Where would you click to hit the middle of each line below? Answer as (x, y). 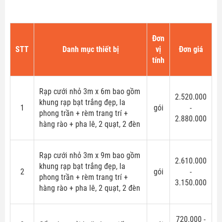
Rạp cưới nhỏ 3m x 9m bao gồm (90, 155)
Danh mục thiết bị (90, 49)
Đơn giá (191, 49)
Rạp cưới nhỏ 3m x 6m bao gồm (90, 91)
